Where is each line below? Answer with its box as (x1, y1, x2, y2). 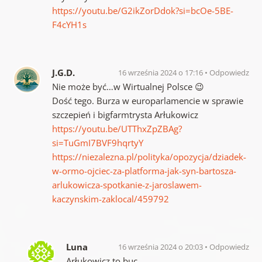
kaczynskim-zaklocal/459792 (51, 193, 169, 205)
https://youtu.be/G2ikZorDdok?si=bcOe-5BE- (51, 5, 233, 17)
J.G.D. (51, 67, 75, 79)
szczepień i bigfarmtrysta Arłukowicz (51, 109, 198, 121)
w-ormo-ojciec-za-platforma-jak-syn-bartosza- (51, 165, 236, 177)
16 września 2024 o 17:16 (118, 67, 205, 78)
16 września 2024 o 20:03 (118, 242, 205, 253)
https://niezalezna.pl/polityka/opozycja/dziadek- (51, 151, 246, 163)
